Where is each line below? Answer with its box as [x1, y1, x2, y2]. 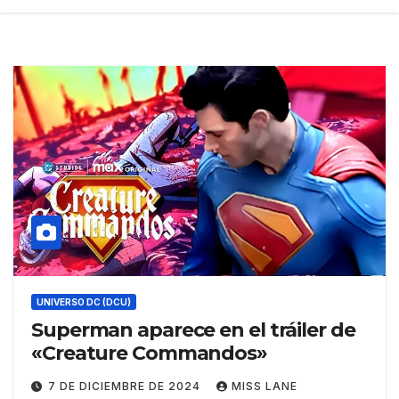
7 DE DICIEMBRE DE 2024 [48, 379, 204, 393]
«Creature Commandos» [31, 340, 267, 365]
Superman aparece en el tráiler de [31, 317, 355, 342]
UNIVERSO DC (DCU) [37, 296, 131, 307]
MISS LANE [232, 379, 297, 393]
